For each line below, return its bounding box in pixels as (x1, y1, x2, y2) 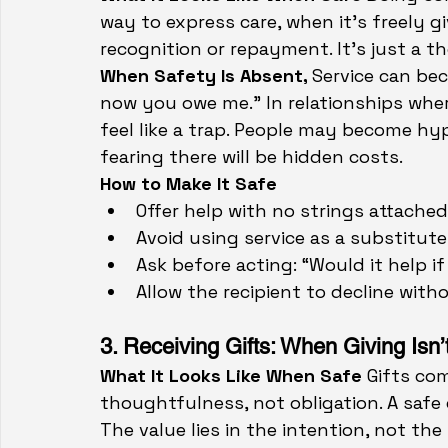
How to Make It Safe (100, 172, 277, 196)
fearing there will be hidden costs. (100, 145, 403, 169)
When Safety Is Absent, (100, 64, 312, 88)
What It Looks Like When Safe (100, 364, 367, 388)
